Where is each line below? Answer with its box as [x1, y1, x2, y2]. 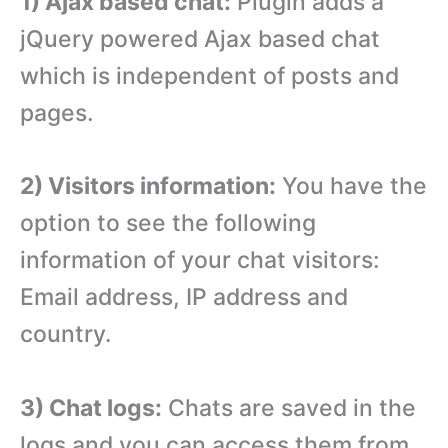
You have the [276, 172, 427, 201]
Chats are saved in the [162, 394, 416, 423]
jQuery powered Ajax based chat [20, 24, 380, 53]
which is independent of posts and [20, 61, 399, 90]
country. [20, 320, 112, 349]
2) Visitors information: [20, 172, 276, 201]
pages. [20, 98, 94, 127]
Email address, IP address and [20, 283, 348, 312]
